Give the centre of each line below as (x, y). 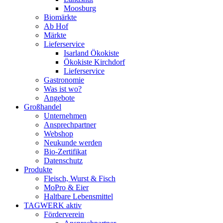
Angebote (59, 98)
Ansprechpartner (70, 125)
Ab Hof (56, 26)
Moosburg (80, 8)
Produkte (38, 169)
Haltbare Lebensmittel (78, 196)
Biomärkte (60, 17)
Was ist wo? (63, 89)
